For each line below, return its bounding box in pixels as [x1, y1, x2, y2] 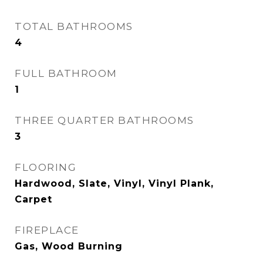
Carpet [15, 194, 52, 205]
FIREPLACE [15, 224, 79, 236]
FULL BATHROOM [15, 68, 117, 79]
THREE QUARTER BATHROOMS [15, 114, 194, 126]
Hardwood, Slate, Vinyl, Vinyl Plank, [15, 178, 214, 189]
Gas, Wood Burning [15, 241, 123, 252]
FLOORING [15, 161, 76, 173]
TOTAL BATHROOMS [15, 21, 133, 32]
